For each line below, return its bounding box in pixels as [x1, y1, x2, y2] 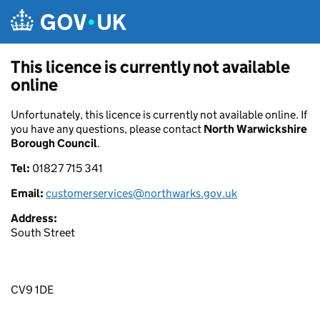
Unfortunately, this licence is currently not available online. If [11, 108, 307, 121]
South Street [11, 226, 75, 239]
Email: [11, 186, 46, 200]
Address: [11, 211, 57, 225]
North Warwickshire [204, 122, 307, 136]
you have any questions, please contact [11, 122, 204, 136]
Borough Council [11, 136, 97, 150]
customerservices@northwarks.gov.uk [46, 186, 237, 200]
